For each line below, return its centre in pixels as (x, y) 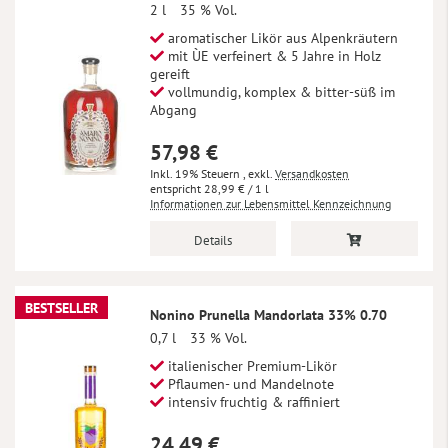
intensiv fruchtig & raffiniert (252, 402)
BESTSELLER (61, 307)
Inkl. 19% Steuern (196, 174)
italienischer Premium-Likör (250, 366)
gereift (170, 74)
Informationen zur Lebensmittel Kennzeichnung (270, 204)
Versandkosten (312, 174)
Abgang (173, 110)
